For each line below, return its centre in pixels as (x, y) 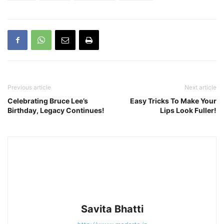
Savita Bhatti (112, 209)
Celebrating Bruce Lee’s (48, 100)
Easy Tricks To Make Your (173, 100)
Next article (200, 87)
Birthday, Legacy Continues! (56, 110)
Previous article (29, 87)
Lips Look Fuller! (188, 110)
